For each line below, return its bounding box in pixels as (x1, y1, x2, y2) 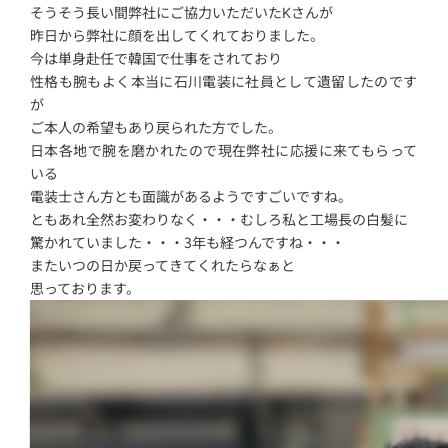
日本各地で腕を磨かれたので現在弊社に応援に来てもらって (30, 139, 418, 160)
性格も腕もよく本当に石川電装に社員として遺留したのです (30, 70, 418, 91)
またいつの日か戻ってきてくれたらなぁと (30, 254, 296, 275)
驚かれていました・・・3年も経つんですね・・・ (30, 231, 346, 252)
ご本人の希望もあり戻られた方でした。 (30, 116, 283, 137)
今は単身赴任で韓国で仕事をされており (30, 47, 283, 68)
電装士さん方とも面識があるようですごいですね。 (30, 185, 353, 206)
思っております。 (30, 277, 141, 298)
